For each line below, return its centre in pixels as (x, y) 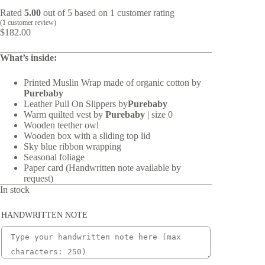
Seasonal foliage (54, 157)
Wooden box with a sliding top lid (87, 135)
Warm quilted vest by (64, 114)
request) (38, 178)
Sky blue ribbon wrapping (72, 146)
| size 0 (160, 114)
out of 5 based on (75, 12)
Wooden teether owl (61, 125)
